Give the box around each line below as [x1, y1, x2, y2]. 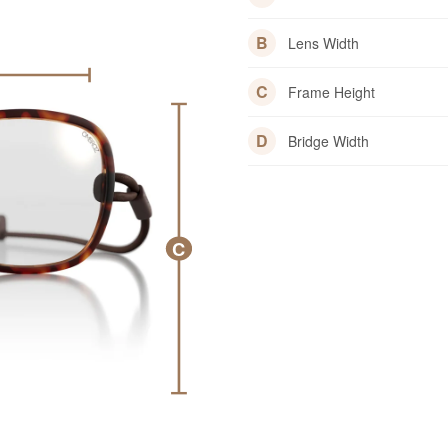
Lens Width [288, 32, 359, 53]
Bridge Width [288, 130, 369, 151]
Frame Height [288, 81, 375, 102]
